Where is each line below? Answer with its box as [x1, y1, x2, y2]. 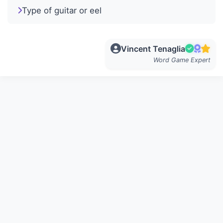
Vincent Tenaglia [121, 43, 185, 54]
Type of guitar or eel [22, 5, 102, 15]
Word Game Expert [153, 56, 211, 64]
